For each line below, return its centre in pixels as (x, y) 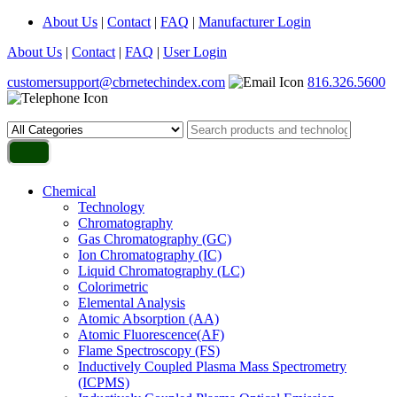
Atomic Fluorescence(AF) (151, 335)
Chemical (69, 191)
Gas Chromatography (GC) (155, 239)
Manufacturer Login (255, 22)
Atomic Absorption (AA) (148, 319)
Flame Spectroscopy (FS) (149, 350)
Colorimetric (113, 287)
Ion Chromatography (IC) (150, 255)
